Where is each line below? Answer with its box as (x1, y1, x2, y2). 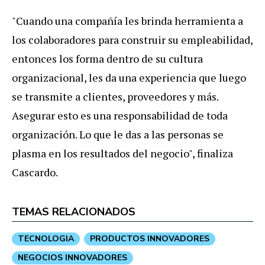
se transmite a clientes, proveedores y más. (12, 89, 218, 104)
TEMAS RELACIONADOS (12, 204, 135, 219)
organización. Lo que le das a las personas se (12, 127, 224, 141)
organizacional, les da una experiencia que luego (12, 70, 246, 85)
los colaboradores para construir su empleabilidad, (12, 32, 253, 47)
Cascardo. (12, 164, 58, 179)
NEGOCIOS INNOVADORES (18, 251, 127, 263)
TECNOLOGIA (18, 232, 74, 244)
